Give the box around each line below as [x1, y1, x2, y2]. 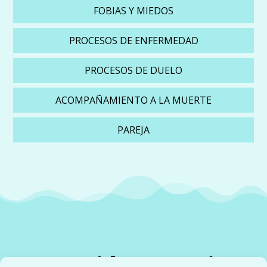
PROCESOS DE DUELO [85, 63, 182, 77]
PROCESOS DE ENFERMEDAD [69, 33, 198, 47]
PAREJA [117, 123, 150, 136]
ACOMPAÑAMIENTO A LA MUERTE [55, 93, 212, 107]
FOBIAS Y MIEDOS [94, 4, 173, 17]
